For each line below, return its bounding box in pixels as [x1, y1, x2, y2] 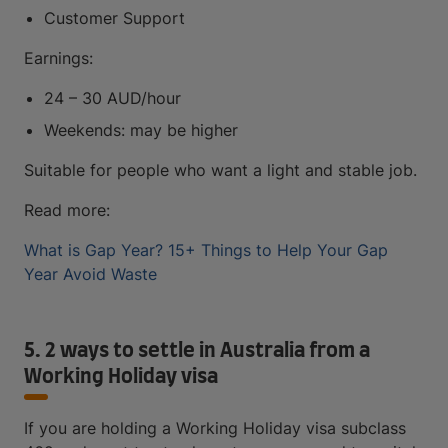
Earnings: [24, 48, 93, 68]
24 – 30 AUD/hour [44, 88, 181, 108]
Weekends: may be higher [44, 120, 238, 140]
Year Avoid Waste [24, 264, 157, 284]
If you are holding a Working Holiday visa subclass [24, 418, 406, 438]
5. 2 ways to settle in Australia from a [24, 341, 370, 361]
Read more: [24, 200, 110, 220]
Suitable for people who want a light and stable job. [24, 160, 417, 180]
